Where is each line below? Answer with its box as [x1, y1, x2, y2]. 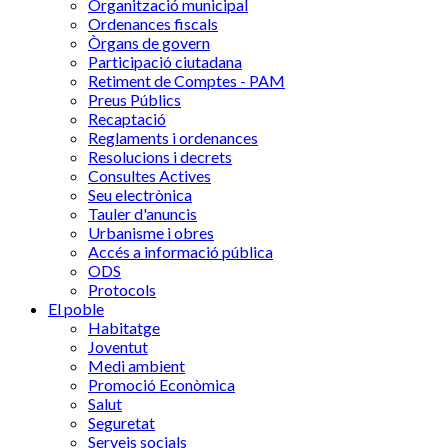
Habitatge [88, 318, 160, 337]
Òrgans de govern [88, 33, 210, 52]
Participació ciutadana [88, 52, 242, 71]
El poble [48, 299, 104, 318]
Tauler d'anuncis [88, 204, 197, 223]
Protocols [88, 280, 156, 299]
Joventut [88, 337, 148, 356]
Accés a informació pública [88, 242, 273, 261]
